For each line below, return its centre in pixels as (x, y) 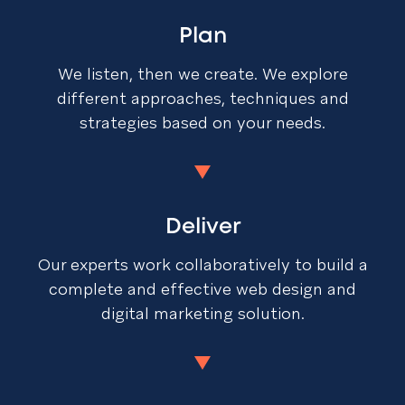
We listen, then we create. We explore (202, 74)
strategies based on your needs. (202, 122)
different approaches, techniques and (202, 98)
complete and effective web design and (202, 289)
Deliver (202, 227)
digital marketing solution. (202, 313)
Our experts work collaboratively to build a (202, 264)
